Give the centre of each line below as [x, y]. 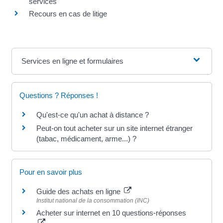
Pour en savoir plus [51, 172]
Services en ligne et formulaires [72, 61]
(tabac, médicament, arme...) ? [86, 139]
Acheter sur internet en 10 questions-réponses [111, 213]
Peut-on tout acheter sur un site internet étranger [114, 128]
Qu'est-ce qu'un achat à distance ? [92, 115]
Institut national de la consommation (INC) [93, 201]
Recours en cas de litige [68, 14]
